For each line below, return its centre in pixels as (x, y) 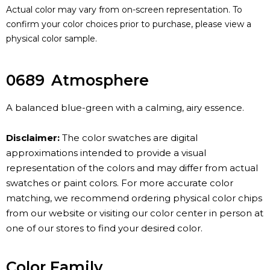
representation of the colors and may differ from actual (132, 168)
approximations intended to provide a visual (106, 153)
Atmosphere (100, 80)
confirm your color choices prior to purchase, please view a (129, 24)
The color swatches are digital (129, 138)
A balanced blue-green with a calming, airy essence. (125, 108)
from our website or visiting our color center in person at (135, 213)
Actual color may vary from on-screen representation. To (124, 10)
